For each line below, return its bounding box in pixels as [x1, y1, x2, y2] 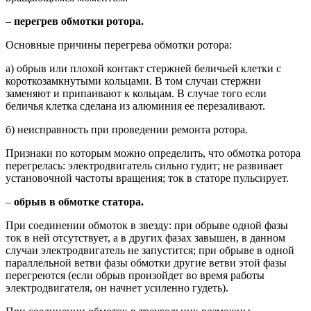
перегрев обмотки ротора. [14, 15, 144, 27]
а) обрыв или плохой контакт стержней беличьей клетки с [6, 62, 281, 74]
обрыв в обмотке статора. [14, 195, 144, 208]
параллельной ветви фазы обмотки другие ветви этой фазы [6, 256, 287, 269]
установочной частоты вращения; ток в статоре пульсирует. [6, 171, 289, 184]
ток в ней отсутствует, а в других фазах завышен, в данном [6, 231, 285, 244]
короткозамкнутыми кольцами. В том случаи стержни [6, 74, 261, 87]
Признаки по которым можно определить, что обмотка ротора [6, 146, 301, 159]
